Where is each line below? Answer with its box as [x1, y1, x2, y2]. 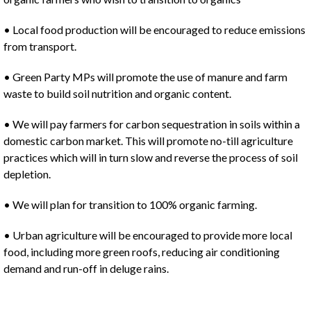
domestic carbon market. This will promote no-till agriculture [3, 134, 293, 147]
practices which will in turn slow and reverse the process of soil [3, 151, 298, 164]
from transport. [3, 40, 76, 53]
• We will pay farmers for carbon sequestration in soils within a [3, 117, 300, 131]
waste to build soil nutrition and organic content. [3, 87, 231, 100]
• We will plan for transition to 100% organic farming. [3, 198, 257, 211]
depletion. [3, 167, 51, 180]
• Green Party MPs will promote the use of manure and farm [3, 70, 287, 83]
